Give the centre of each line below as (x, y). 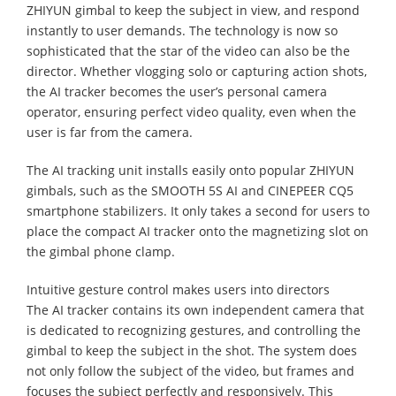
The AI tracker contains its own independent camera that (195, 309)
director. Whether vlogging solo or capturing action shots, (197, 71)
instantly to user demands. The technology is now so (182, 30)
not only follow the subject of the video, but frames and (190, 370)
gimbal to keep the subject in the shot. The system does (192, 350)
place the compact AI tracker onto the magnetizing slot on (198, 231)
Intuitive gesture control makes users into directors (178, 289)
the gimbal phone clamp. (101, 251)
